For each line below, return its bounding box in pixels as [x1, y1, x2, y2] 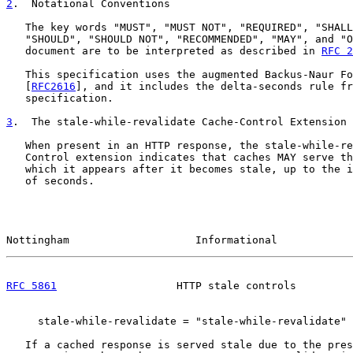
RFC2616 [32, 80, 76, 92]
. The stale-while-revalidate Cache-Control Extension [13, 116, 347, 128]
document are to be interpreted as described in [6, 45, 321, 57]
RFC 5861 [6, 280, 57, 292]
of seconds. [6, 175, 95, 187]
